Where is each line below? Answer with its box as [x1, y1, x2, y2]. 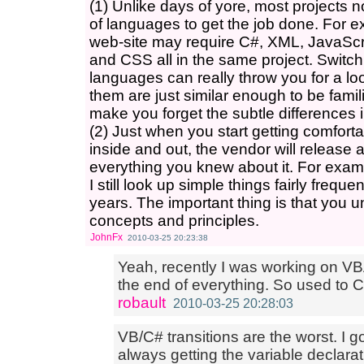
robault [118, 294, 166, 311]
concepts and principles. [89, 212, 259, 229]
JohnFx [90, 232, 123, 243]
